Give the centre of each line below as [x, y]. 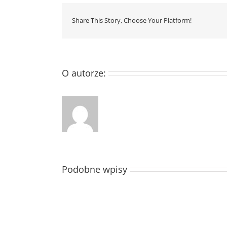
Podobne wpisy [94, 169]
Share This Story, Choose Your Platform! [132, 21]
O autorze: [84, 73]
